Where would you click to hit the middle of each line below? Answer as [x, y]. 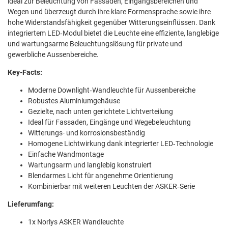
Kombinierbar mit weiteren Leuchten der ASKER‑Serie [111, 187]
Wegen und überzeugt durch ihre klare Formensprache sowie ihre [109, 12]
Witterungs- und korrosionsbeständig [87, 133]
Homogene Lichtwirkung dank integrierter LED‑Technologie [121, 144]
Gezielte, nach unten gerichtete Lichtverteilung [101, 112]
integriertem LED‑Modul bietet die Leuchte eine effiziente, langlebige [113, 33]
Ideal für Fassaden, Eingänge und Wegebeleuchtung [109, 122]
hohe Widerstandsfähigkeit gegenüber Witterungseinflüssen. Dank [111, 23]
